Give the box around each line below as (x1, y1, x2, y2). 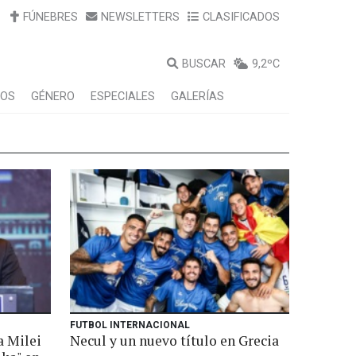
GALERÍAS (171, 90, 224, 103)
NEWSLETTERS (101, 10, 180, 24)
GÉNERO (31, 90, 75, 103)
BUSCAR (182, 57, 226, 71)
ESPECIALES (91, 90, 155, 103)
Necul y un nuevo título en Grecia (70, 331, 279, 350)
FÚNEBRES (23, 10, 78, 24)
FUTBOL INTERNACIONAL (70, 319, 190, 331)
